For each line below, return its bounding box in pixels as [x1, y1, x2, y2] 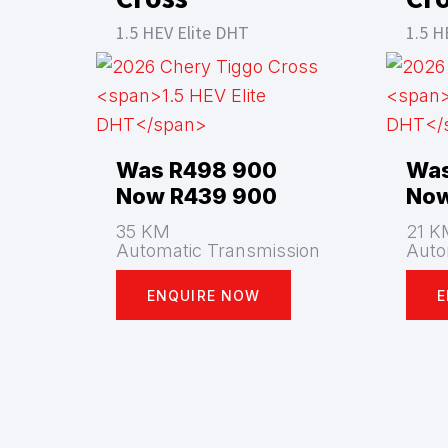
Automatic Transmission [116, 240, 320, 261]
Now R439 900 [116, 183, 277, 209]
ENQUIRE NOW [147, 287, 261, 304]
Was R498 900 [116, 157, 277, 183]
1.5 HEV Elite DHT [116, 21, 249, 44]
